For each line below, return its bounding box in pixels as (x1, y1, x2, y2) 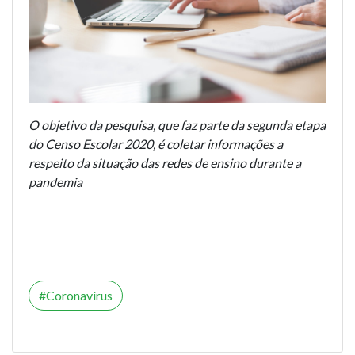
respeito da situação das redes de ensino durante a (29, 155, 301, 170)
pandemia (29, 174, 82, 189)
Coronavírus (46, 287, 113, 303)
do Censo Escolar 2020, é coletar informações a (29, 136, 283, 151)
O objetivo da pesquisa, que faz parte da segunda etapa (29, 116, 326, 132)
